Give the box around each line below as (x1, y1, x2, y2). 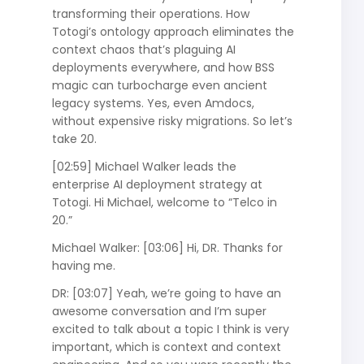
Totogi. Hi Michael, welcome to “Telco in (51, 193, 277, 210)
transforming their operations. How (51, 5, 249, 22)
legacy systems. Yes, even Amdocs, (51, 94, 254, 111)
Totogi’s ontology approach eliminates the (51, 23, 294, 40)
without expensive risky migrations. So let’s (51, 112, 292, 129)
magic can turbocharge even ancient (51, 76, 267, 93)
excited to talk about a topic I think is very (51, 320, 289, 337)
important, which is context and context (51, 338, 281, 355)
